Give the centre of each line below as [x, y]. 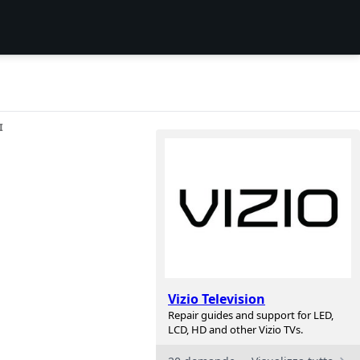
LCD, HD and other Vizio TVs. [235, 330]
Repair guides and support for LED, [251, 315]
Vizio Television [217, 299]
